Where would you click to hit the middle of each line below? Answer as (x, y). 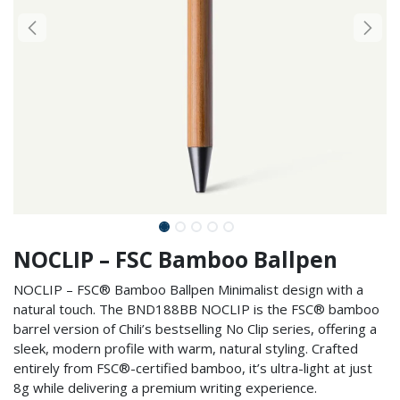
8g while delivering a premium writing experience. (165, 387)
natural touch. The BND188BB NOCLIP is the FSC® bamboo (196, 309)
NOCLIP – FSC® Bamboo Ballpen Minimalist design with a (188, 289)
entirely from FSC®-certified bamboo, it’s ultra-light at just (193, 368)
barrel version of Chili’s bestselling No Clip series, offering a (195, 329)
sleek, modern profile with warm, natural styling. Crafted (186, 348)
